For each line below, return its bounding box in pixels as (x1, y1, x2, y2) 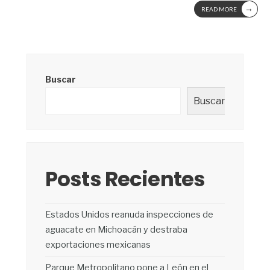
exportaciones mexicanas (45, 239, 151, 250)
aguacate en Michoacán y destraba (45, 224, 187, 235)
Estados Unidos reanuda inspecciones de (45, 209, 213, 220)
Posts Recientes (45, 164, 206, 193)
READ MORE (201, 5, 237, 13)
